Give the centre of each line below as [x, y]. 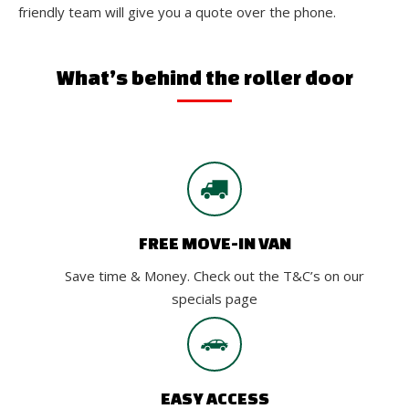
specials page [215, 298]
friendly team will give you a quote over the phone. [177, 11]
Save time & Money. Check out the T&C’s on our [215, 275]
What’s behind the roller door [204, 77]
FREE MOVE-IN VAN [215, 242]
